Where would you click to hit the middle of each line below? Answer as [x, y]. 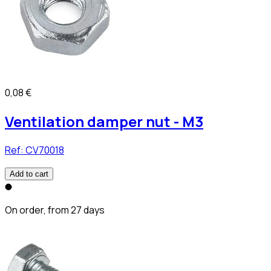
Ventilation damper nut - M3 [104, 121]
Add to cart [29, 174]
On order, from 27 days [55, 210]
